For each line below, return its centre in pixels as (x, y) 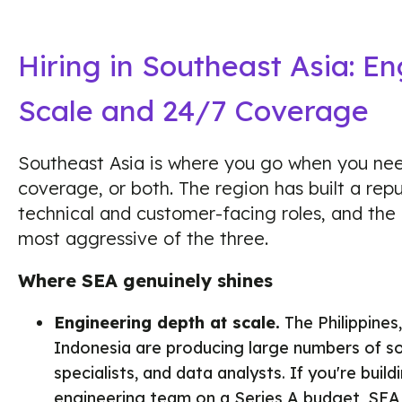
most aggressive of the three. (143, 238)
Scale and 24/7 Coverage (193, 110)
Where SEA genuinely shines (145, 280)
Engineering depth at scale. (167, 323)
